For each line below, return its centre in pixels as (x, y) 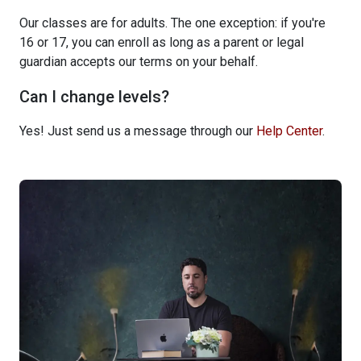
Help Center (289, 131)
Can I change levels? (94, 96)
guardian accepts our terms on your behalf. (139, 61)
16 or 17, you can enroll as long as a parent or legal (162, 42)
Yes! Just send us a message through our (138, 131)
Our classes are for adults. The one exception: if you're (172, 23)
